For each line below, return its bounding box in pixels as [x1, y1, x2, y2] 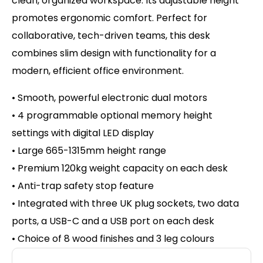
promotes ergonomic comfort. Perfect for [12, 11, 207, 25]
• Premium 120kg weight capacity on [12, 161, 180, 175]
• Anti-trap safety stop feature [12, 178, 154, 193]
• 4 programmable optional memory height [12, 108, 213, 122]
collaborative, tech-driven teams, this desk [12, 28, 210, 42]
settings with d [12, 126, 79, 140]
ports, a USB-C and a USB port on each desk [12, 214, 214, 228]
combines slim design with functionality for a [12, 46, 216, 60]
